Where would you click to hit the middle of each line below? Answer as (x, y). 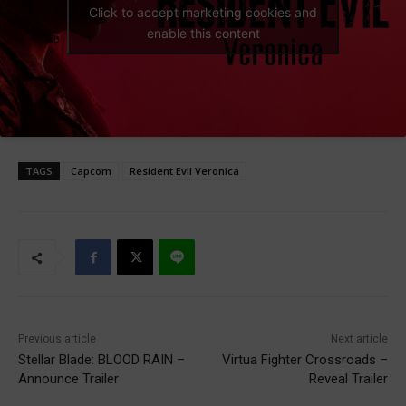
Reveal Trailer (348, 379)
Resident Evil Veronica (184, 171)
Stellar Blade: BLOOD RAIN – (101, 360)
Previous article (57, 339)
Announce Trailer (68, 379)
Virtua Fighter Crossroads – (304, 360)
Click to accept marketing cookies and (203, 13)
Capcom (91, 171)
